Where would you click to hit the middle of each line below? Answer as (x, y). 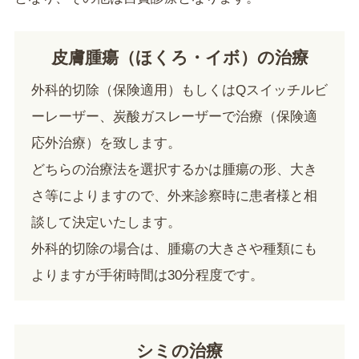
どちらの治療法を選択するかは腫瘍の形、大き (174, 170)
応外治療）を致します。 (106, 143)
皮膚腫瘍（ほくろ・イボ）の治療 (179, 58)
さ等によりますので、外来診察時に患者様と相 (174, 196)
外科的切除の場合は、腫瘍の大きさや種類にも (174, 249)
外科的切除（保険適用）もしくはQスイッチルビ (179, 91)
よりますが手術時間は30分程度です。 (147, 276)
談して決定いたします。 (106, 223)
